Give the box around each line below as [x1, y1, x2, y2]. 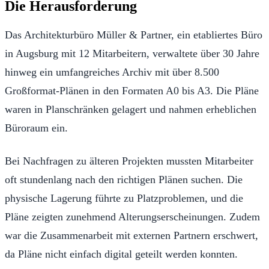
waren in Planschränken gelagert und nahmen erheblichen [5, 103, 256, 116]
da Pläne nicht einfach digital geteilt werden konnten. [5, 248, 238, 261]
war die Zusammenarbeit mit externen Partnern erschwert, [5, 229, 258, 242]
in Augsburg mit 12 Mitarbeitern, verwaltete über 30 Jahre [5, 47, 259, 60]
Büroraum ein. [5, 122, 68, 134]
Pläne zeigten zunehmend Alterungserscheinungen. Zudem [5, 211, 260, 223]
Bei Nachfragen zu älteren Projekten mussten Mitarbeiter [5, 155, 253, 168]
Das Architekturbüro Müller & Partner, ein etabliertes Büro [5, 29, 262, 41]
